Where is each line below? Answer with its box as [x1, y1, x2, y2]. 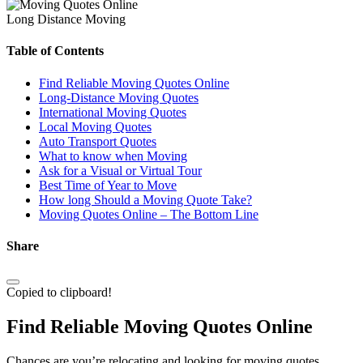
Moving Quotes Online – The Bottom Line [39, 207, 258, 221]
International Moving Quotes [39, 105, 186, 119]
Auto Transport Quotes [39, 134, 156, 148]
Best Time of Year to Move [39, 177, 177, 192]
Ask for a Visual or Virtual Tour [39, 163, 202, 177]
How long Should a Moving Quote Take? [39, 192, 252, 207]
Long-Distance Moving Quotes [39, 90, 199, 105]
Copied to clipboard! [6, 285, 112, 300]
